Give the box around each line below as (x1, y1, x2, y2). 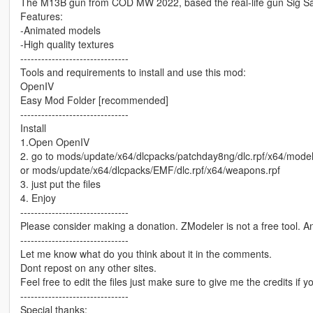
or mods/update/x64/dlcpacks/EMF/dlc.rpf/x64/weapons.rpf (20, 163, 280, 177)
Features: (20, 9, 63, 24)
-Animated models (20, 23, 101, 38)
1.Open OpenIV (20, 135, 89, 150)
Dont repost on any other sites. (20, 261, 156, 275)
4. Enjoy (20, 191, 56, 205)
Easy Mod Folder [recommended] (20, 93, 168, 108)
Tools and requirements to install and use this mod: (20, 65, 246, 80)
